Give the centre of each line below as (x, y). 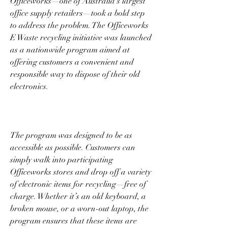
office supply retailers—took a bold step (78, 13)
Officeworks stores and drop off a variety (81, 172)
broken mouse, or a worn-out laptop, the (79, 208)
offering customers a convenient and (72, 62)
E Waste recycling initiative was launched (81, 37)
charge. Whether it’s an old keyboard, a (78, 196)
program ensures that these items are (74, 221)
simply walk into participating (62, 160)
